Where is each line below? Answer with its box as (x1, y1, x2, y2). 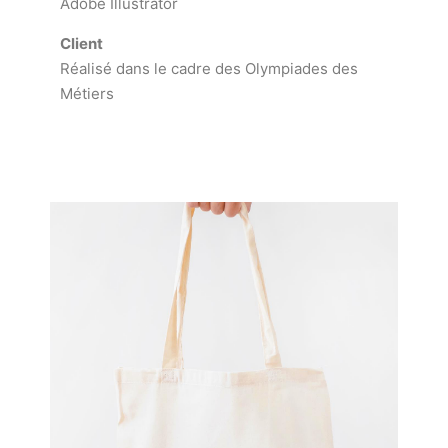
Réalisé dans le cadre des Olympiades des (60, 59, 358, 78)
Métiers (60, 84, 114, 103)
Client (60, 34, 103, 53)
